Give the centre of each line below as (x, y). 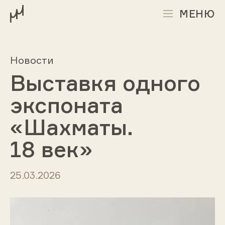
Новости (32, 60)
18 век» (51, 149)
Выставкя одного (105, 83)
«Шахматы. (71, 127)
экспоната (66, 105)
